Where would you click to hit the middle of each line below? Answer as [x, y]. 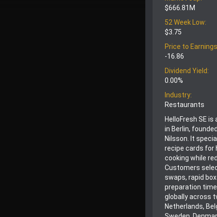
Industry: [178, 95]
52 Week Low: [186, 22]
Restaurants [185, 104]
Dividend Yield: [187, 70]
